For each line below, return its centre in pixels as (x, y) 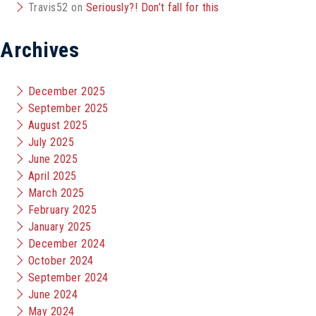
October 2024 (61, 261)
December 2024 (67, 244)
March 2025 (56, 193)
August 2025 (58, 125)
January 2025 (60, 227)
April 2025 (53, 176)
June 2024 (53, 294)
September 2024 (68, 278)
